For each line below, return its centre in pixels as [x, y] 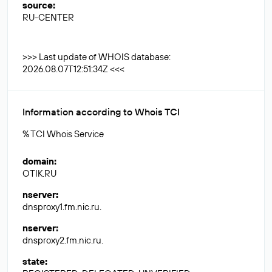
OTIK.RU [39, 173]
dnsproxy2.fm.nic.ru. [63, 240]
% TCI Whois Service [63, 134]
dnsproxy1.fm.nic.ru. [62, 207]
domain [38, 161]
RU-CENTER [48, 17]
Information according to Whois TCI [101, 112]
